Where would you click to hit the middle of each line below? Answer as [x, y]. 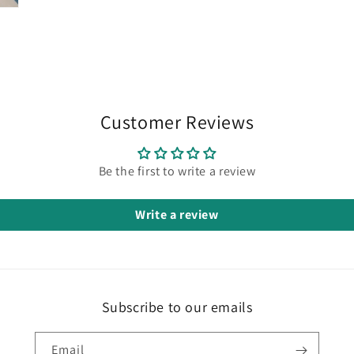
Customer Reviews [177, 121]
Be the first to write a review [177, 171]
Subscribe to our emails [177, 307]
